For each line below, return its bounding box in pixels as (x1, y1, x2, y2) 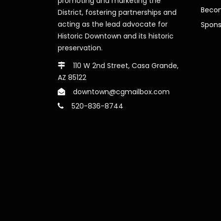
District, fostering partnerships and (58, 7, 177, 17)
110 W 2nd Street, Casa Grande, (71, 60, 179, 71)
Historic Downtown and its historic (58, 31, 174, 41)
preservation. (58, 42, 103, 53)
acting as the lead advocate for (58, 19, 168, 29)
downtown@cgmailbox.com (71, 86, 170, 97)
